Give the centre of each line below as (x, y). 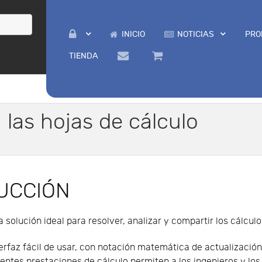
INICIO (133, 34)
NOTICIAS (196, 34)
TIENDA (83, 56)
